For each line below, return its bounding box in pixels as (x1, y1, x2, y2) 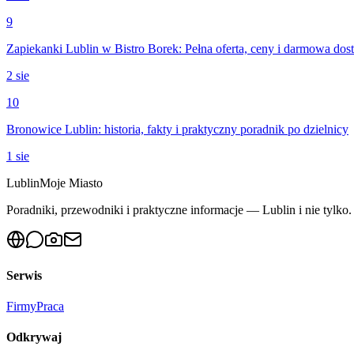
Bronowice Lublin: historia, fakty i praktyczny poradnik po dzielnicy (6, 122, 348, 136)
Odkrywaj (6, 330, 62, 345)
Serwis (6, 268, 42, 282)
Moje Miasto (40, 175, 103, 190)
